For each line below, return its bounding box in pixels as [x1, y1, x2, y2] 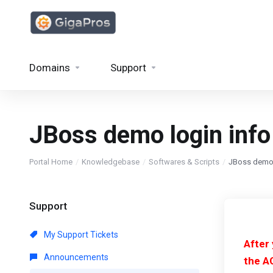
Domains [29, 62, 70, 74]
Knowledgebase [82, 157, 140, 166]
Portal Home [29, 157, 73, 166]
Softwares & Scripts [149, 157, 219, 166]
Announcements [42, 252, 108, 262]
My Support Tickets [42, 230, 118, 239]
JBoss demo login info [29, 121, 271, 149]
